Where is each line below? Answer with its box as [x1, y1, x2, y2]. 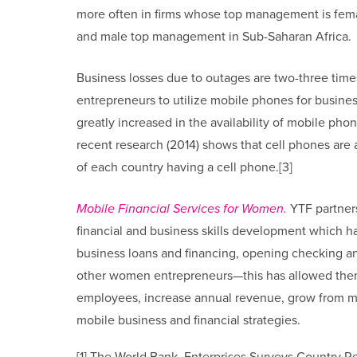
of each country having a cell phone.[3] [76, 159, 292, 175]
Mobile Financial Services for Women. [76, 200, 287, 217]
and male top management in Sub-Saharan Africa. [76, 28, 351, 45]
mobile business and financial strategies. [76, 312, 300, 328]
